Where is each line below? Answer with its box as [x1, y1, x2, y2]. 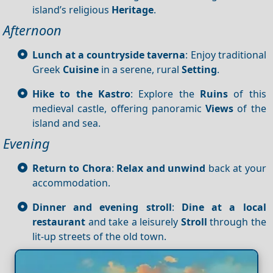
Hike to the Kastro [32, 87, 130, 101]
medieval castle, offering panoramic [32, 101, 206, 115]
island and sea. [32, 116, 101, 130]
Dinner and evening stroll [32, 200, 172, 214]
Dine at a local [181, 200, 266, 214]
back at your [205, 161, 266, 175]
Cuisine [63, 62, 99, 76]
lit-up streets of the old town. [32, 229, 166, 243]
